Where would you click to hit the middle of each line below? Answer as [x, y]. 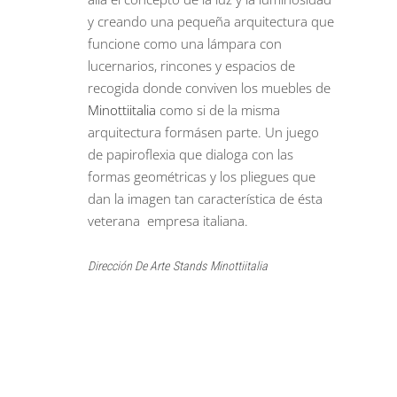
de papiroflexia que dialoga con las [191, 154]
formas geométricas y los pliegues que [202, 176]
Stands [190, 266]
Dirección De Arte [129, 266]
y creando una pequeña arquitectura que [211, 21]
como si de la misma [218, 110]
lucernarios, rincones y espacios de [192, 66]
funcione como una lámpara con [185, 43]
